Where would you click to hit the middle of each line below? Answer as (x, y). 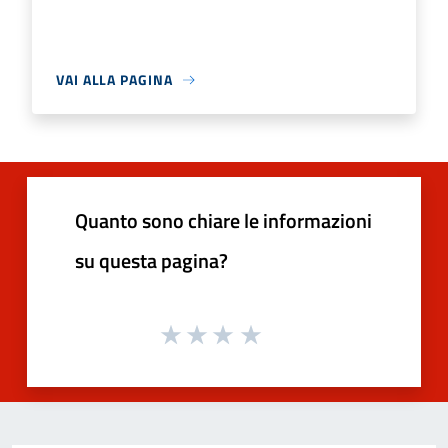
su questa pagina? (151, 261)
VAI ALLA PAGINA (114, 80)
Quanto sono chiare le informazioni (223, 221)
